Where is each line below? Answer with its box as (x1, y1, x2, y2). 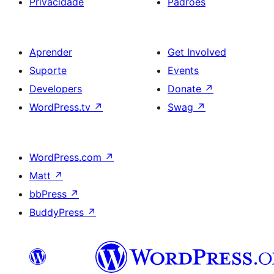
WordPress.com (29, 151, 105, 163)
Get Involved (168, 46, 226, 58)
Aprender (29, 46, 72, 58)
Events (168, 64, 199, 76)
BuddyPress (29, 206, 87, 218)
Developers (29, 83, 82, 95)
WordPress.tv (29, 101, 94, 113)
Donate (168, 83, 204, 95)
